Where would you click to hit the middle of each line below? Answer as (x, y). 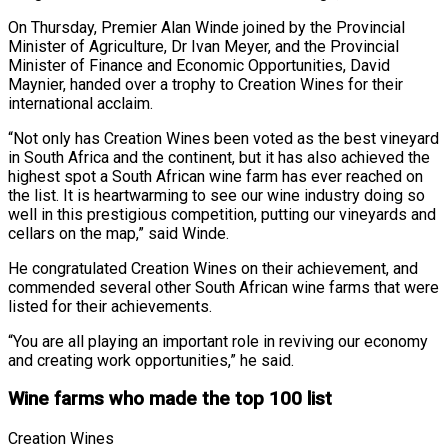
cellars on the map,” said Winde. (118, 233)
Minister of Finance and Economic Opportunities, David (199, 65)
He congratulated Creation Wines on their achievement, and (213, 268)
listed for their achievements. (110, 306)
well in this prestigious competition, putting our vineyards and (222, 214)
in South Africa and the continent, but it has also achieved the (219, 157)
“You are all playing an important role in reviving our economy (218, 341)
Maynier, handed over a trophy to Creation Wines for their (205, 84)
